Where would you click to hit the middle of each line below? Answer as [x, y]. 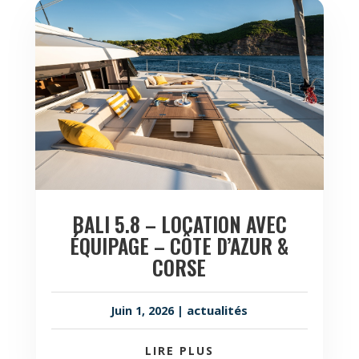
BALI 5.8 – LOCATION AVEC [179, 224]
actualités [218, 310]
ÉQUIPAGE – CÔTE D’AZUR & [179, 245]
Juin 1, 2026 [143, 310]
